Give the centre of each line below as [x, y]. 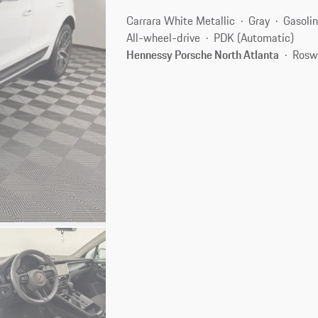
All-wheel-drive [164, 37]
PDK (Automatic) [254, 37]
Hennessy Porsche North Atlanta [203, 54]
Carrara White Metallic [181, 20]
